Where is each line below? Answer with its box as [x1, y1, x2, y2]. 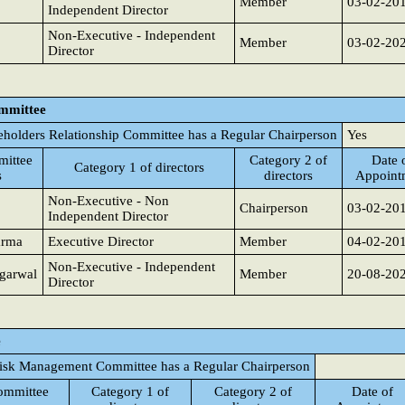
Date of [351, 384, 393, 399]
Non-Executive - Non [48, 193, 169, 208]
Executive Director [48, 234, 154, 249]
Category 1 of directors [73, 160, 204, 174]
